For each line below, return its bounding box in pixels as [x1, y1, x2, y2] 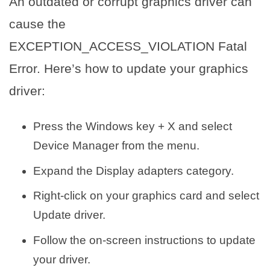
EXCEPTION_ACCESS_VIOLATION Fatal [9, 39, 247, 54]
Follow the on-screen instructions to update [33, 233, 256, 246]
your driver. [33, 253, 90, 266]
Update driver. [33, 209, 105, 222]
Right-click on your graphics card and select [33, 189, 259, 202]
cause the [9, 17, 66, 31]
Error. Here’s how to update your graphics [9, 61, 248, 76]
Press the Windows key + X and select [33, 120, 232, 133]
